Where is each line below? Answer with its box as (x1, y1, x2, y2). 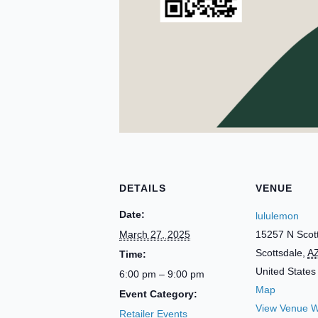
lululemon (256, 210, 299, 221)
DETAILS (119, 182, 166, 194)
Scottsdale (256, 247, 302, 258)
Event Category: (119, 288, 197, 300)
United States (256, 265, 316, 277)
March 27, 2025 (119, 229, 190, 240)
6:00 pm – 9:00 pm (119, 268, 204, 280)
